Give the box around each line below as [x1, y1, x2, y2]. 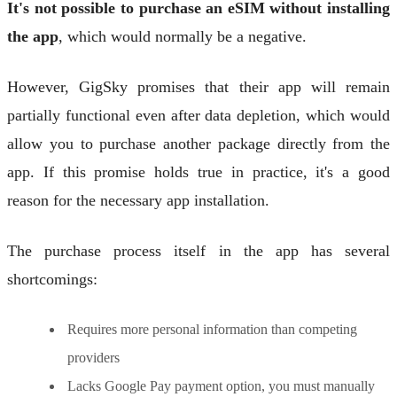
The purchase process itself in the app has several [7, 241, 390, 260]
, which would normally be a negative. [58, 27, 307, 46]
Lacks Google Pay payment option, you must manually [67, 378, 375, 393]
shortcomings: [7, 269, 97, 288]
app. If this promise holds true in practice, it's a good [7, 162, 390, 181]
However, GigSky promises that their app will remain [7, 77, 390, 96]
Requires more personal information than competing [67, 321, 357, 337]
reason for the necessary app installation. [7, 191, 269, 209]
